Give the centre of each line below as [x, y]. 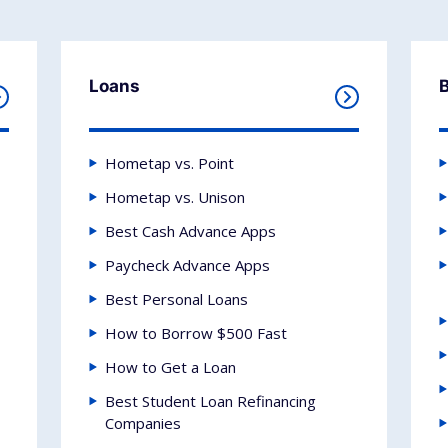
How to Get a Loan [171, 367]
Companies [143, 423]
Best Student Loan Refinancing [211, 401]
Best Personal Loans [177, 299]
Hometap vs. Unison [175, 197]
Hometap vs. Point [170, 163]
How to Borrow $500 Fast [196, 333]
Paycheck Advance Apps [188, 265]
